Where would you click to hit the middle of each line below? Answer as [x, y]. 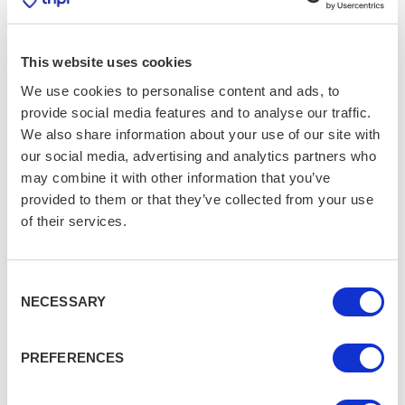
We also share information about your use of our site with [201, 134]
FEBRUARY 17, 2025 [180, 43]
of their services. [74, 221]
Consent [32, 283]
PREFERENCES [73, 357]
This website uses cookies [107, 62]
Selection [34, 305]
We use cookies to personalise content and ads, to [180, 90]
